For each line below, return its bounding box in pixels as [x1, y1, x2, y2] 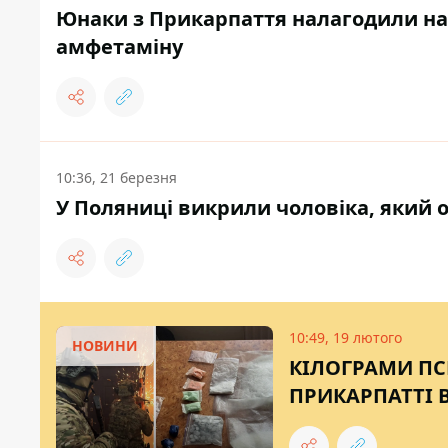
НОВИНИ [72, 336, 138, 356]
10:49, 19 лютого [289, 328, 402, 348]
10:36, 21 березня [56, 168, 177, 188]
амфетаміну [56, 33, 183, 61]
